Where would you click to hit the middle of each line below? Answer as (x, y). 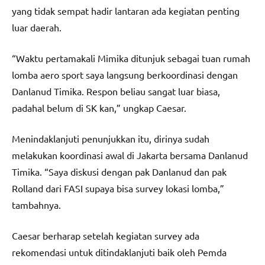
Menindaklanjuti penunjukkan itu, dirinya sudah (111, 139)
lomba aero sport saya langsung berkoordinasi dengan (125, 75)
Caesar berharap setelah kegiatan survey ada (106, 236)
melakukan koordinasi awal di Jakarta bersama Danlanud (130, 155)
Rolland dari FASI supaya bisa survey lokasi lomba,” (118, 188)
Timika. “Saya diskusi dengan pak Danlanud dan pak (119, 172)
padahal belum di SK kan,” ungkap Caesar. (99, 108)
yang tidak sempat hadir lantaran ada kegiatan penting (126, 11)
